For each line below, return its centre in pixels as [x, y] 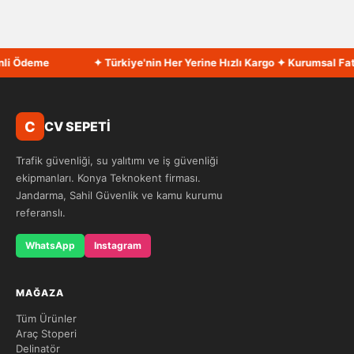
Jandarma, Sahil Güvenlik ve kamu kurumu [119, 195]
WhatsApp [50, 245]
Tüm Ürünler [46, 318]
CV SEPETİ [77, 126]
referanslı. [41, 213]
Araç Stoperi [46, 333]
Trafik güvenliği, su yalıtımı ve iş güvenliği [117, 160]
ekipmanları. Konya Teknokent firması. [108, 178]
